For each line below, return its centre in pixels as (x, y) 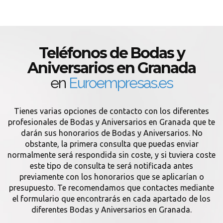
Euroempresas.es (121, 83)
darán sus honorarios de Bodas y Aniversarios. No (111, 133)
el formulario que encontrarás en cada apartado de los (111, 199)
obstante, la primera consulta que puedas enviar (111, 144)
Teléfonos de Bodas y (111, 53)
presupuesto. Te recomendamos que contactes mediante (111, 188)
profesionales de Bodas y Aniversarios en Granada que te (111, 122)
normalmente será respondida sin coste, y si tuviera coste (111, 155)
